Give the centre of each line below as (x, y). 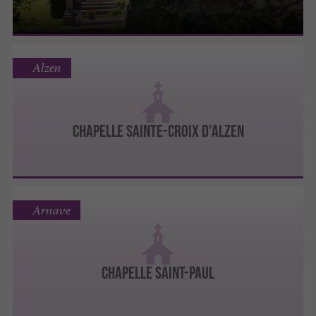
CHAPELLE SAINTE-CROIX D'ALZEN (158, 130)
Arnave (51, 210)
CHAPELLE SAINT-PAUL (158, 273)
